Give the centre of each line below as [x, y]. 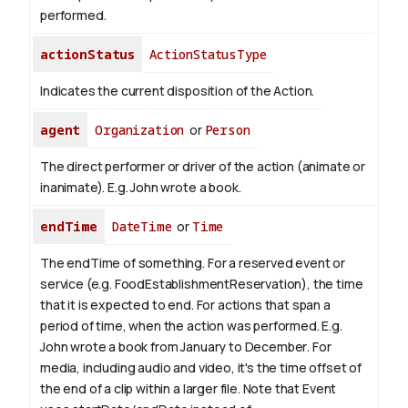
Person [227, 130]
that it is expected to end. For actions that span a [185, 305]
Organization [140, 130]
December [276, 347]
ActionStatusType [208, 55]
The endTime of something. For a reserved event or [193, 263]
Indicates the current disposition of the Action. [178, 91]
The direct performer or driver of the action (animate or [203, 167]
